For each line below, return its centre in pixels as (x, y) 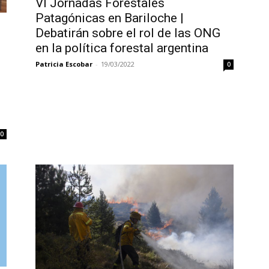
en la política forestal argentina (122, 48)
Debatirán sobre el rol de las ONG (128, 33)
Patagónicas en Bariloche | (109, 18)
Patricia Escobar (64, 64)
